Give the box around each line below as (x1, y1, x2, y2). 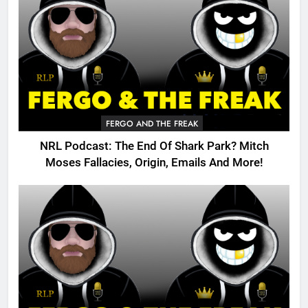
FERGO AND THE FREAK (105, 117, 198, 130)
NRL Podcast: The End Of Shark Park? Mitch (39, 139, 269, 153)
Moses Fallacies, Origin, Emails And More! (45, 155, 263, 169)
